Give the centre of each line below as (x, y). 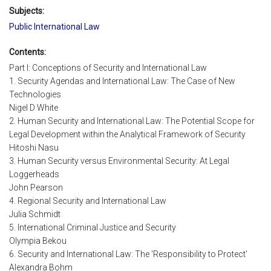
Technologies (35, 95)
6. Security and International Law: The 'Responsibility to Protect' (128, 254)
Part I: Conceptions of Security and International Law (108, 68)
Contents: (28, 52)
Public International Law (54, 26)
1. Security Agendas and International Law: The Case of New (122, 81)
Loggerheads (34, 175)
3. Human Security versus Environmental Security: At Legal (119, 161)
